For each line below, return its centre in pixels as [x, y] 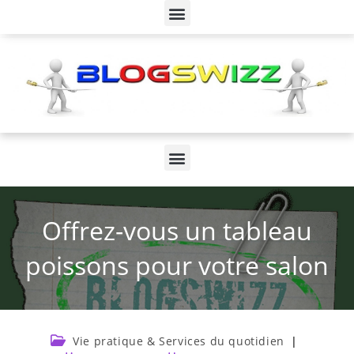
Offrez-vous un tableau [177, 230]
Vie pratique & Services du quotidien [179, 341]
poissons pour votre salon [177, 265]
